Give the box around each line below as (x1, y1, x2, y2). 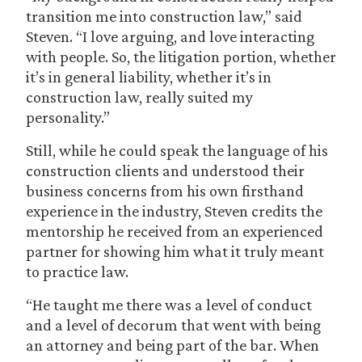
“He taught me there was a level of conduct (26, 296, 312, 314)
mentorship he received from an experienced (26, 222, 323, 240)
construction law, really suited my (26, 88, 253, 106)
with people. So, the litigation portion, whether (26, 48, 336, 65)
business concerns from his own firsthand (26, 182, 304, 200)
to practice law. (26, 263, 128, 280)
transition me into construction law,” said (26, 7, 302, 25)
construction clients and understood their (26, 162, 305, 179)
